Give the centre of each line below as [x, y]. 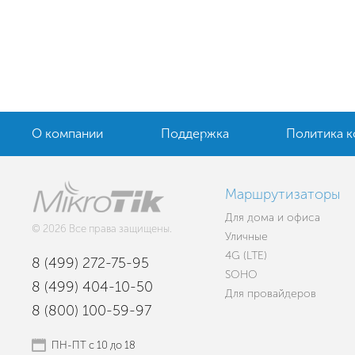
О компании [67, 134]
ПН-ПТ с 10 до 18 [94, 345]
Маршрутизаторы [283, 194]
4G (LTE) [246, 256]
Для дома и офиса [273, 218]
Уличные [247, 237]
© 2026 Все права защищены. [102, 229]
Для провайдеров [271, 294]
